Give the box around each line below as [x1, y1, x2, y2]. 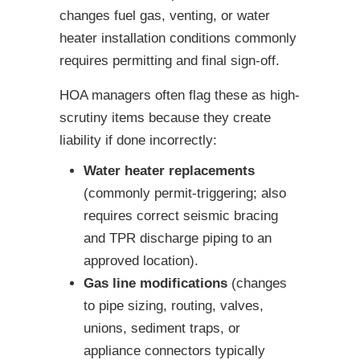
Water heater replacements [84, 163, 255, 179]
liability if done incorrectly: [59, 133, 217, 149]
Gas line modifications [84, 276, 227, 292]
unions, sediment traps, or [84, 321, 240, 337]
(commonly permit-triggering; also [84, 186, 286, 202]
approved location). [84, 253, 198, 269]
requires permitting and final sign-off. [59, 53, 280, 69]
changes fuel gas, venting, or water [59, 8, 270, 24]
